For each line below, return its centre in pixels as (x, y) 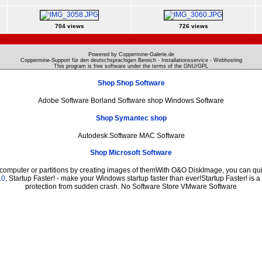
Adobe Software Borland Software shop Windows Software (131, 100)
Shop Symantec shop (131, 118)
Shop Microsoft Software (131, 153)
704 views (69, 26)
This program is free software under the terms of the (119, 66)
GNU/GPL (196, 66)
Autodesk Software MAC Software (131, 135)
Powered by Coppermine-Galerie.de (131, 54)
